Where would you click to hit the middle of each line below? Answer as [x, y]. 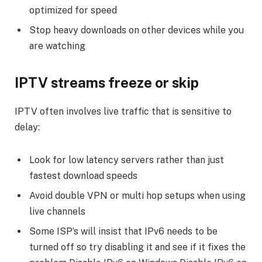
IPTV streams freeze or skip [107, 83]
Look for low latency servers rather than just [127, 160]
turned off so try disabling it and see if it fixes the [137, 247]
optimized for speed [73, 11]
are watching [57, 46]
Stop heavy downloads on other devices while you [137, 30]
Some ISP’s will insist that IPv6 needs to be [123, 232]
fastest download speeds [83, 176]
